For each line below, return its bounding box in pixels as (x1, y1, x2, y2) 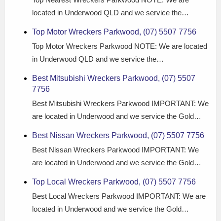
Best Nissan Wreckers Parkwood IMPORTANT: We (32, 146, 199, 154)
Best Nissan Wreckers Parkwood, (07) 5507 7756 (32, 131, 204, 140)
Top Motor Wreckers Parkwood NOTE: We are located (32, 42, 207, 51)
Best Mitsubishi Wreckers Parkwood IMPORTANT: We (32, 99, 209, 108)
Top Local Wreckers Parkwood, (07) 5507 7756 (32, 178, 196, 186)
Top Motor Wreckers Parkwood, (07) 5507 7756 (32, 28, 196, 37)
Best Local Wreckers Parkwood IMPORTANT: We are (32, 192, 206, 201)
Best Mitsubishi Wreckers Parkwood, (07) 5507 (32, 74, 195, 83)
